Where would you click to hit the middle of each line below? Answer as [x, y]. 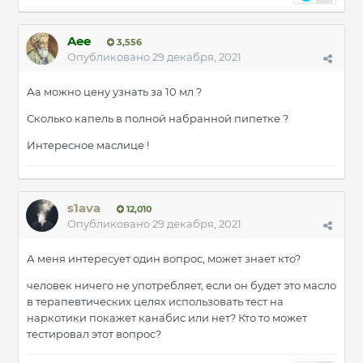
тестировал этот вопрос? [94, 334]
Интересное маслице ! [88, 145]
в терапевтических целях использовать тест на [155, 302]
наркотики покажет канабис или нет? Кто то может [167, 318]
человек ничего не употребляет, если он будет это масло [181, 286]
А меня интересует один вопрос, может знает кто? [164, 259]
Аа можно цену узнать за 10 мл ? [114, 92]
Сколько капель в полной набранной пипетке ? [158, 119]
